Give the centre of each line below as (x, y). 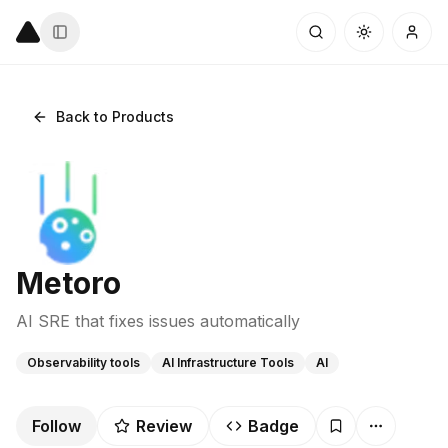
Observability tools (83, 362)
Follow (56, 426)
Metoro (68, 283)
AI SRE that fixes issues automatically (158, 321)
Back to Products (115, 116)
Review (164, 426)
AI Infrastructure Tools (228, 362)
